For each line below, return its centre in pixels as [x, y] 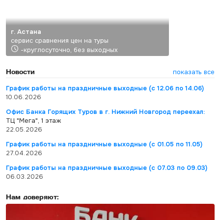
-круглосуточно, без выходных [69, 50]
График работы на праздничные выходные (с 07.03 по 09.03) [106, 168]
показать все [193, 72]
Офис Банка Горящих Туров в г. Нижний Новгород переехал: [105, 112]
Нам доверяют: [32, 197]
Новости [20, 71]
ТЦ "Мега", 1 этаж [33, 121]
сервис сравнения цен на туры [59, 41]
